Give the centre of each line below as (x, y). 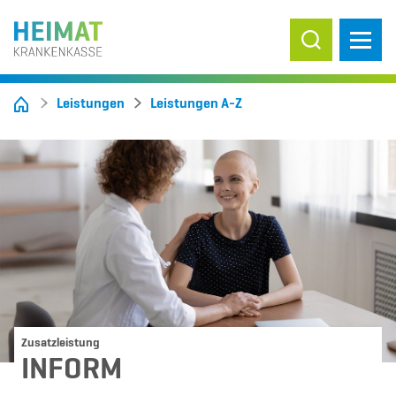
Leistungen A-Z (196, 104)
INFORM (72, 370)
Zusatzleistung (61, 343)
